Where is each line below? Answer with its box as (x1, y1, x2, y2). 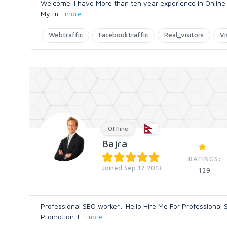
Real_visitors (164, 31, 204, 39)
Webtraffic (49, 31, 83, 39)
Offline (108, 125, 128, 132)
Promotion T (41, 212, 80, 221)
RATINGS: (188, 155, 221, 163)
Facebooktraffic (99, 31, 148, 39)
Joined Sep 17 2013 (102, 164, 162, 172)
